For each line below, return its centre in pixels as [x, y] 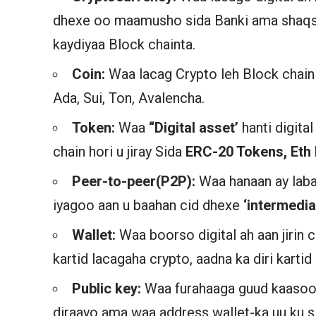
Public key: [109, 288]
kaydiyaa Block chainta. [124, 44]
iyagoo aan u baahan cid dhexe [148, 205]
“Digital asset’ [196, 127]
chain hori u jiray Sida [120, 151]
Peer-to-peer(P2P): [136, 181]
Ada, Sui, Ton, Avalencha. [129, 98]
